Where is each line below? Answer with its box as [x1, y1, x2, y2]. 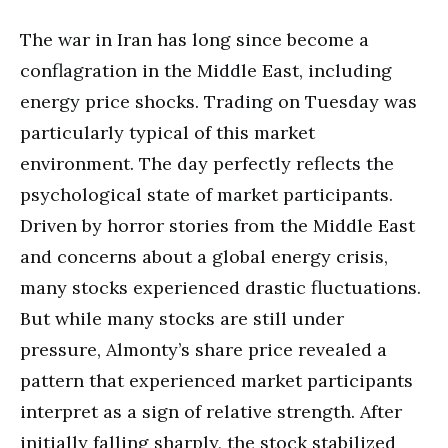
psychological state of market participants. [20, 182, 393, 206]
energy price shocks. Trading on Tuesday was [20, 89, 417, 113]
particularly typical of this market [20, 120, 315, 144]
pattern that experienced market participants [20, 368, 413, 392]
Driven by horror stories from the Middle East [20, 213, 415, 237]
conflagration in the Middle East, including [20, 58, 392, 82]
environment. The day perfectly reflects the [20, 151, 394, 175]
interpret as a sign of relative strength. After [20, 399, 402, 423]
